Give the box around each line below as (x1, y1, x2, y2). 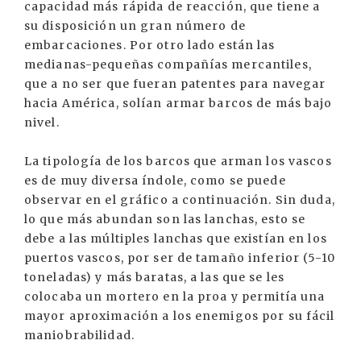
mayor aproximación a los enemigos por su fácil (24, 309, 335, 324)
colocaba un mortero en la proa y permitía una (24, 289, 326, 305)
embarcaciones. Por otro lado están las (24, 38, 276, 53)
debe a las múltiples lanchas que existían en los (24, 231, 327, 247)
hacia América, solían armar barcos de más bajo (24, 96, 333, 111)
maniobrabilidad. (24, 328, 135, 343)
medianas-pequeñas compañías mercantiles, (24, 57, 312, 73)
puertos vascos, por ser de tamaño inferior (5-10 (24, 251, 335, 266)
